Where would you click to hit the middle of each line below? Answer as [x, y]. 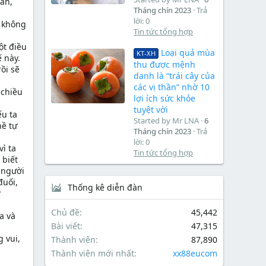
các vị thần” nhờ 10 [172, 87]
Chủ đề [65, 213]
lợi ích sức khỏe [164, 99]
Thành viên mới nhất [93, 254]
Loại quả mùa [188, 53]
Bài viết [66, 226]
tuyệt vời [151, 110]
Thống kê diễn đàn [105, 188]
